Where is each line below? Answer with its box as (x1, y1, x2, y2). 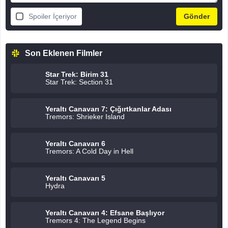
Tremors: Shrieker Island (45, 112, 125, 121)
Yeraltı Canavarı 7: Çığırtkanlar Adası (45, 105, 172, 113)
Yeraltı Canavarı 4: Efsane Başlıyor (45, 209, 164, 217)
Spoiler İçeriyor (28, 12, 77, 20)
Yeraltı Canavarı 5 (45, 174, 105, 183)
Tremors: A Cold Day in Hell (45, 147, 133, 156)
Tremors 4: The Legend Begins (45, 216, 146, 225)
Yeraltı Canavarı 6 (45, 139, 105, 148)
